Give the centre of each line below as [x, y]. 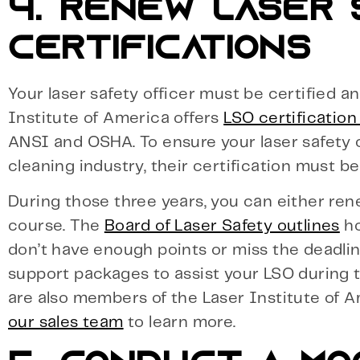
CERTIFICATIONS [160, 50]
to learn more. [180, 323]
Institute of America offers [116, 118]
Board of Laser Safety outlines [222, 227]
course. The [56, 227]
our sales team [66, 323]
